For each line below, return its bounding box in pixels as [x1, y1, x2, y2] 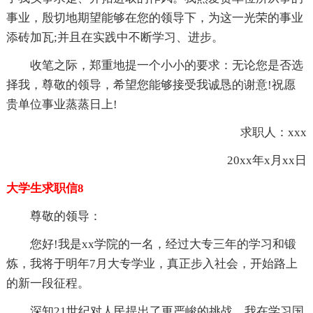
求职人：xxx [217, 125, 307, 139]
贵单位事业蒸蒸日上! [6, 97, 117, 111]
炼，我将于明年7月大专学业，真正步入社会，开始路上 [6, 256, 298, 270]
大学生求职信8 [6, 181, 84, 195]
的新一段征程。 [6, 276, 89, 290]
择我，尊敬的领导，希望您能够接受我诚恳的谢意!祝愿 [6, 78, 296, 92]
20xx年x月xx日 [203, 153, 307, 167]
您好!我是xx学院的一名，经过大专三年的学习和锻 [29, 237, 296, 251]
